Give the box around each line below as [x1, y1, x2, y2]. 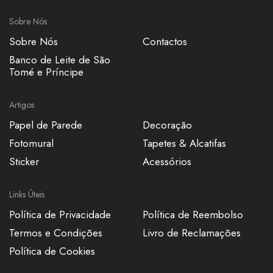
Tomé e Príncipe [9, 64, 83, 79]
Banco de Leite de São [9, 52, 110, 67]
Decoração [143, 117, 192, 132]
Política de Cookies [9, 243, 95, 258]
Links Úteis [9, 188, 44, 200]
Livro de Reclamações [143, 225, 241, 240]
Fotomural [9, 135, 54, 151]
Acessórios [143, 154, 191, 169]
